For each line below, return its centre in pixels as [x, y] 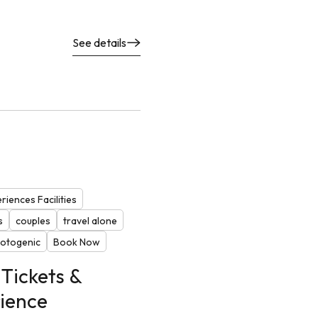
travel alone [90, 220]
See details [99, 43]
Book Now [76, 242]
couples [33, 220]
